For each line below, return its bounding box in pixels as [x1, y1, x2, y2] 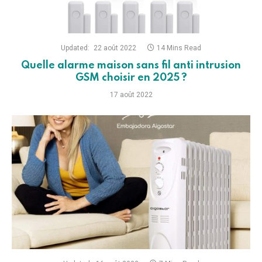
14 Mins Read [157, 43, 201, 52]
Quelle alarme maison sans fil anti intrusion [21, 60, 241, 71]
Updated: [61, 43, 89, 52]
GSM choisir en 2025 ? [75, 72, 187, 83]
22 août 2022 [94, 43, 136, 52]
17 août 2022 [109, 90, 153, 99]
